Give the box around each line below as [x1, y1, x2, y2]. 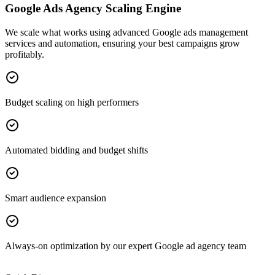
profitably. [5, 49, 44, 60]
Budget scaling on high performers [5, 97, 139, 108]
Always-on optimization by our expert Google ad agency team [5, 241, 246, 252]
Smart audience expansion [5, 193, 106, 204]
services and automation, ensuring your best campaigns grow [5, 38, 240, 49]
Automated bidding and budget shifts [5, 145, 148, 156]
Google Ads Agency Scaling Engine [5, 2, 184, 15]
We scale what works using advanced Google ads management [5, 27, 248, 38]
